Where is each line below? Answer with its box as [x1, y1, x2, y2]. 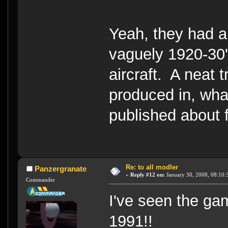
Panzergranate [34, 164, 87, 174]
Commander [26, 176, 55, 183]
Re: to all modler [125, 163, 178, 172]
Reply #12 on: [130, 172, 165, 178]
